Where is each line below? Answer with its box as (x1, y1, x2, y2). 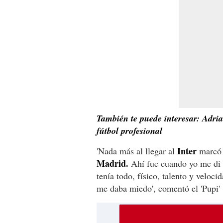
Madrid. (97, 156, 128, 170)
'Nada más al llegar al (97, 144, 177, 157)
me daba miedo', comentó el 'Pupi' (97, 182, 220, 194)
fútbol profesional (97, 124, 162, 137)
